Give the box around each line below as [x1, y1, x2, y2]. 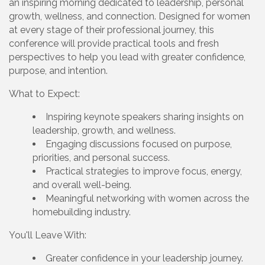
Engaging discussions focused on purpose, [46, 138, 232, 150]
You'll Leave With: [9, 230, 86, 241]
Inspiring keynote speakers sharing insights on [46, 111, 244, 123]
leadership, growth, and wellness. [33, 125, 178, 137]
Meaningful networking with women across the [46, 193, 249, 205]
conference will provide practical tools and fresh [9, 38, 219, 50]
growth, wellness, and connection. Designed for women [9, 11, 250, 22]
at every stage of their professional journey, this [9, 24, 214, 36]
